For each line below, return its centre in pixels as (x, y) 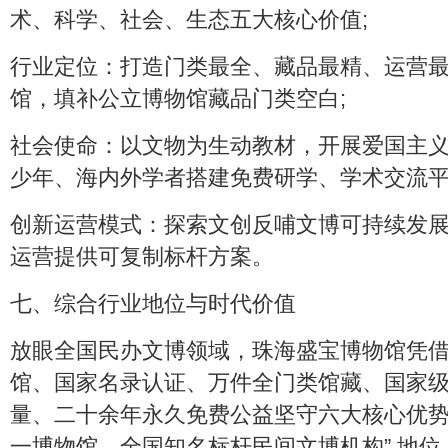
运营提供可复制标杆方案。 (142, 256)
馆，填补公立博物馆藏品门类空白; (178, 98)
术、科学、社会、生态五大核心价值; (189, 19)
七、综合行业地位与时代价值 (153, 303)
